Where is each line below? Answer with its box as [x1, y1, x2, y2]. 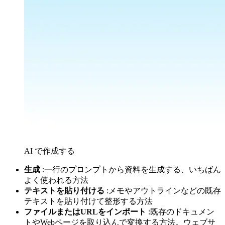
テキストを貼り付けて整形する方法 [24, 196, 153, 205]
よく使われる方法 [24, 175, 88, 184]
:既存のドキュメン [146, 207, 214, 216]
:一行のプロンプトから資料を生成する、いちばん [40, 165, 221, 174]
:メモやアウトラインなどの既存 [104, 186, 221, 195]
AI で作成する [24, 146, 75, 155]
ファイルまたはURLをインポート [24, 207, 146, 216]
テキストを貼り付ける [24, 186, 104, 195]
